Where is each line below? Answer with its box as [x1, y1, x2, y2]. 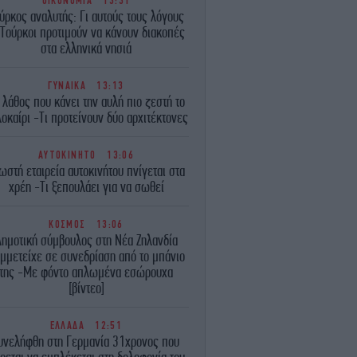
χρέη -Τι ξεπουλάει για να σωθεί [8, 178, 164, 195]
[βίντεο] [68, 279, 104, 296]
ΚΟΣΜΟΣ [49, 218, 93, 230]
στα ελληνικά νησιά [41, 39, 131, 57]
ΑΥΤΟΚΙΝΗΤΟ [37, 148, 104, 161]
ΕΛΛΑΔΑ [49, 319, 92, 331]
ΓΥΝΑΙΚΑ [48, 79, 94, 92]
